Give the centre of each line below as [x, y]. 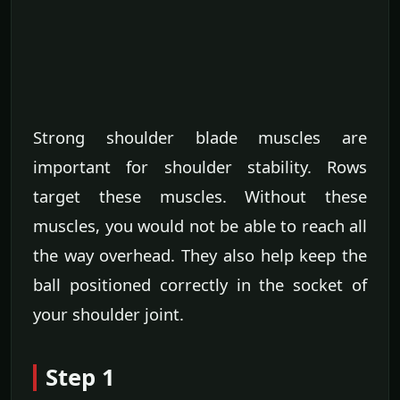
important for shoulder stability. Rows [200, 167]
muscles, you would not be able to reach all [200, 226]
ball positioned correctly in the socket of [200, 285]
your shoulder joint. [108, 314]
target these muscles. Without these [200, 196]
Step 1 [80, 378]
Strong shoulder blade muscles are [200, 137]
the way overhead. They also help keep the [200, 255]
